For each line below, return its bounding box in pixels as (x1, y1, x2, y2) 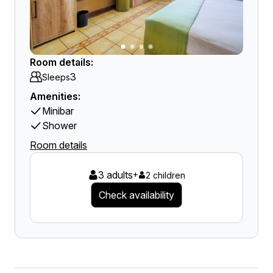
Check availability (99, 189, 174, 201)
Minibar (42, 105, 74, 117)
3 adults (97, 169, 133, 181)
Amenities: (30, 90, 80, 102)
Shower (42, 119, 77, 132)
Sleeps (42, 71, 70, 82)
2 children (145, 169, 185, 180)
